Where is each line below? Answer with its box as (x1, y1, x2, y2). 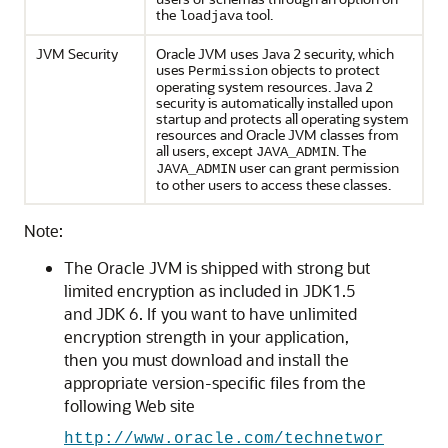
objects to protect (268, 60, 380, 79)
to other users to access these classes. (156, 175, 391, 194)
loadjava (179, 8, 243, 24)
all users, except (156, 141, 256, 160)
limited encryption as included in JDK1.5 (64, 280, 356, 301)
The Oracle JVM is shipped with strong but (64, 257, 370, 278)
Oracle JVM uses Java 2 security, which (156, 44, 394, 63)
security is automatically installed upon (156, 93, 393, 112)
